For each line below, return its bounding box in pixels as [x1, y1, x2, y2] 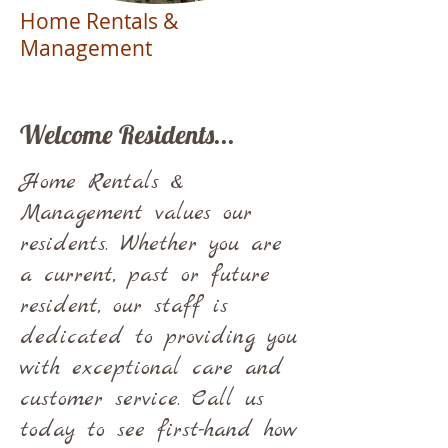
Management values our [20, 198, 252, 228]
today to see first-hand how [20, 415, 297, 445]
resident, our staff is [20, 291, 228, 321]
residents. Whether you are [20, 229, 282, 259]
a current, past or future [20, 260, 270, 290]
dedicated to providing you [20, 322, 297, 352]
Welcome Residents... [20, 118, 235, 151]
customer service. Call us [20, 384, 264, 414]
